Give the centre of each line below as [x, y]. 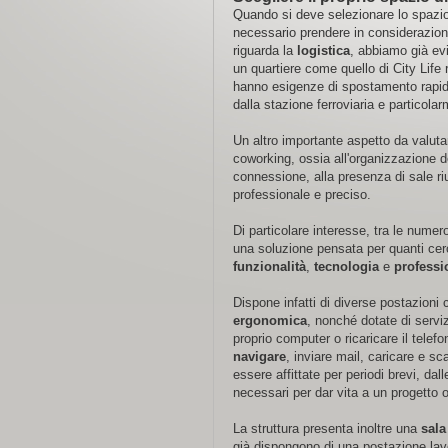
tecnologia [346, 266]
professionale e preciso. [301, 194]
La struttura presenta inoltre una [324, 428]
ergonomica [269, 320]
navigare [259, 356]
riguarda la [264, 50]
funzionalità [269, 266]
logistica [323, 50]
